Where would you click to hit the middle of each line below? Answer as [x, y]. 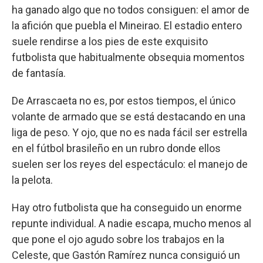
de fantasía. [39, 73]
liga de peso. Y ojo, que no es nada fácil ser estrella [129, 132]
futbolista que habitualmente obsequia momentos [128, 57]
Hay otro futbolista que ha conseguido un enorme [127, 207]
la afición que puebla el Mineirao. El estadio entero [127, 25]
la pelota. [32, 180]
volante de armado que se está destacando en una [129, 116]
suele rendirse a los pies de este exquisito [110, 41]
